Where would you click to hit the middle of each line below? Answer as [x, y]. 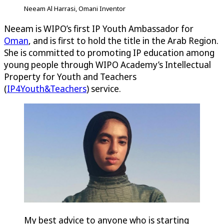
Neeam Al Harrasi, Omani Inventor [75, 8]
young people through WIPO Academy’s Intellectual [107, 64]
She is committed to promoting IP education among [109, 52]
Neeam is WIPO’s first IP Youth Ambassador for [99, 28]
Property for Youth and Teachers [70, 76]
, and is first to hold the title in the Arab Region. [123, 40]
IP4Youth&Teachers [47, 88]
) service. [104, 88]
